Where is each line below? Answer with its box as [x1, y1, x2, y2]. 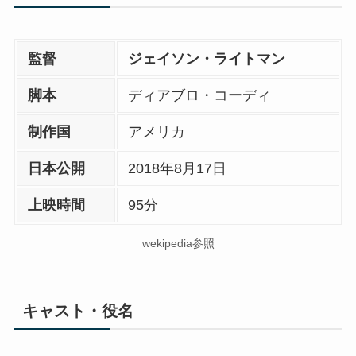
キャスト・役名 [21, 302, 133, 320]
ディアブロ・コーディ [128, 87, 272, 104]
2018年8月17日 [128, 161, 227, 177]
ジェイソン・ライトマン [128, 51, 286, 68]
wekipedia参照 [141, 237, 215, 250]
